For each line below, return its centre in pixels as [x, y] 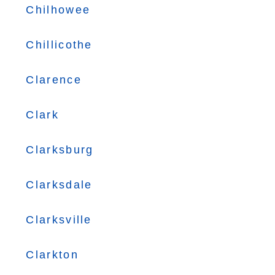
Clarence [54, 80]
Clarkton [52, 255]
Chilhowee [58, 10]
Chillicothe [59, 45]
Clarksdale [59, 185]
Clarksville [59, 220]
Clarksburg [60, 150]
